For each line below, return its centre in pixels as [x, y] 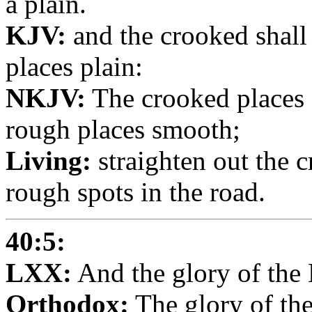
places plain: [74, 66]
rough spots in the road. [135, 192]
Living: [48, 160]
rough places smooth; [123, 129]
